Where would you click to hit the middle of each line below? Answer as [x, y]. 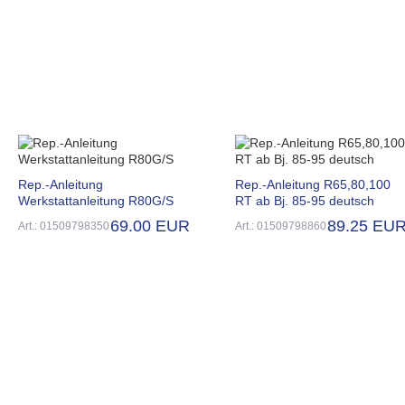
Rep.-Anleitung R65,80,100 [313, 184]
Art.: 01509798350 [64, 226]
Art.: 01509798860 [281, 226]
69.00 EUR [150, 226]
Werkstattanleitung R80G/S [96, 200]
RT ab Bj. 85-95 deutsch [305, 200]
